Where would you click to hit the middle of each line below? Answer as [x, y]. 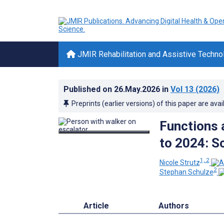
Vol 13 [182, 89]
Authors [174, 206]
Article [96, 206]
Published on [89, 89]
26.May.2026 [138, 89]
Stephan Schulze [186, 172]
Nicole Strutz [179, 162]
